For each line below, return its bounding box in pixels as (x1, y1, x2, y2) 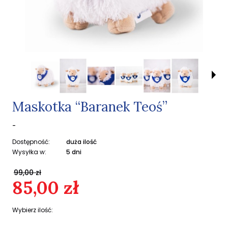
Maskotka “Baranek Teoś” (12, 98, 167, 115)
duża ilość (66, 137, 97, 146)
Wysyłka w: (12, 148, 46, 156)
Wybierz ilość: (12, 206, 53, 214)
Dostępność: (12, 137, 50, 146)
